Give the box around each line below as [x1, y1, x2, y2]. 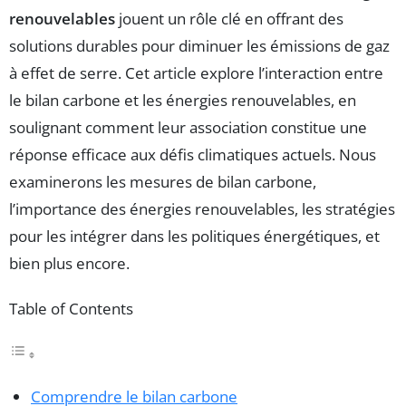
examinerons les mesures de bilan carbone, [9, 170, 316, 192]
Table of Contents [9, 297, 133, 319]
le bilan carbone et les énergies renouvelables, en [9, 89, 356, 111]
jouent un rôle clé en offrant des [115, 7, 343, 29]
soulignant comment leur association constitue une [9, 116, 367, 138]
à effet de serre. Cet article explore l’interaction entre [9, 62, 383, 83]
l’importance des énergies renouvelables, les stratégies [9, 198, 395, 219]
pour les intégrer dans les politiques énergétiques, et [9, 225, 380, 246]
